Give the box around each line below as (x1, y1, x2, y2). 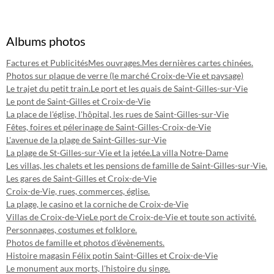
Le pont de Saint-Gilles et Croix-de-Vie (6, 96, 150, 106)
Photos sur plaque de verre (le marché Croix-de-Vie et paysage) (6, 70, 243, 81)
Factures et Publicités (6, 57, 88, 68)
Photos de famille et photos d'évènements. (6, 237, 165, 248)
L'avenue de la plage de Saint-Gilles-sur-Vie (6, 135, 166, 145)
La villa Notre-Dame (152, 147, 228, 158)
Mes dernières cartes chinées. (142, 57, 253, 68)
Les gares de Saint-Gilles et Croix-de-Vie (6, 173, 157, 183)
